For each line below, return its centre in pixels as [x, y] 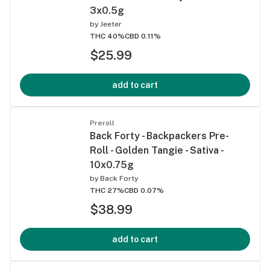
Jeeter [111, 24]
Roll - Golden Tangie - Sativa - [156, 150]
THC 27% [107, 190]
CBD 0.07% [144, 190]
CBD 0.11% [143, 36]
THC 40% [107, 36]
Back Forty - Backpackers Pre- [159, 136]
